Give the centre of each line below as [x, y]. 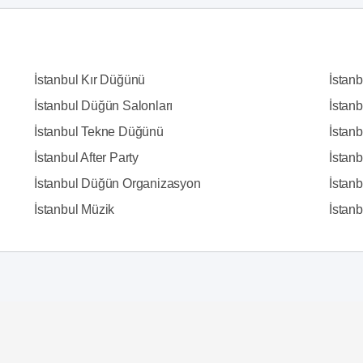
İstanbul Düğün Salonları [103, 105]
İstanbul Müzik [74, 209]
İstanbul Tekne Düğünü [98, 131]
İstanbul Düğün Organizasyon [117, 183]
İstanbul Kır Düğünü [90, 79]
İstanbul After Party [86, 157]
